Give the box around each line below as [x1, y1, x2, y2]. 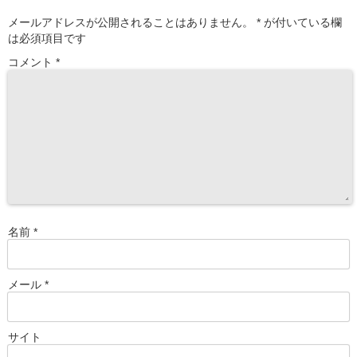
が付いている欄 [261, 16, 342, 29]
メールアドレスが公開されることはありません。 [8, 16, 253, 29]
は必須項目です [8, 32, 86, 45]
